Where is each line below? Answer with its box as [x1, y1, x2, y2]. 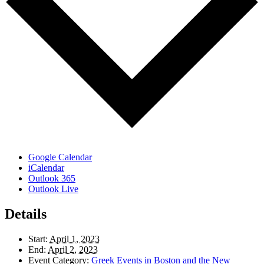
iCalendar [28, 163, 64, 173]
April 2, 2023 [48, 244, 98, 255]
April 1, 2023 [49, 233, 100, 244]
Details [5, 206, 47, 222]
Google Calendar [28, 152, 92, 163]
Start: [28, 233, 48, 244]
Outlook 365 [28, 173, 75, 184]
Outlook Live [28, 184, 78, 194]
